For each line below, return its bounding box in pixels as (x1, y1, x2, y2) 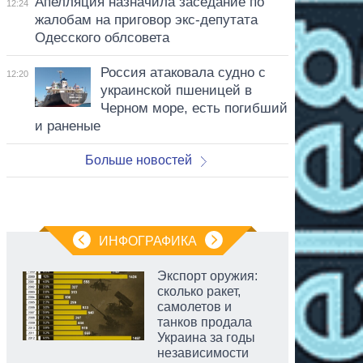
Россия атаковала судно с (100, 64, 266, 80)
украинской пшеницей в (100, 82, 252, 98)
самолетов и (157, 299, 232, 314)
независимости (157, 345, 249, 360)
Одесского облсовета (34, 29, 169, 45)
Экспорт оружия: (157, 268, 258, 283)
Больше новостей (85, 152, 193, 167)
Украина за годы (157, 330, 255, 344)
